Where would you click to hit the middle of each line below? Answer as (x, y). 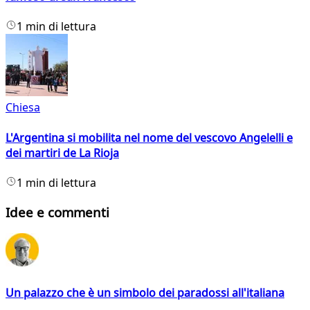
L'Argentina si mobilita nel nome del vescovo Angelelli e (149, 137)
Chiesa (23, 108)
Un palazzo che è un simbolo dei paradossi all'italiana (145, 292)
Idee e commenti (57, 212)
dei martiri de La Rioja (62, 153)
